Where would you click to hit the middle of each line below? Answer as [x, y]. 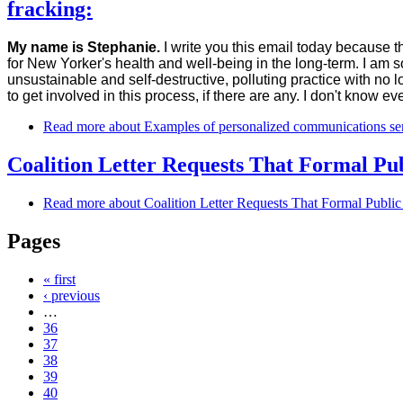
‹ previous [72, 295]
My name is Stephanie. [84, 48]
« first [59, 279]
